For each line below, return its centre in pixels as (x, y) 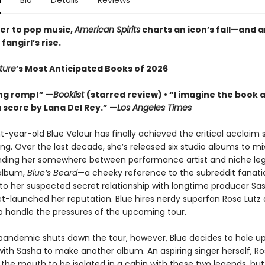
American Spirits (107, 30)
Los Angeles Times (154, 108)
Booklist (70, 95)
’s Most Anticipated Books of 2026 (92, 69)
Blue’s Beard (52, 173)
